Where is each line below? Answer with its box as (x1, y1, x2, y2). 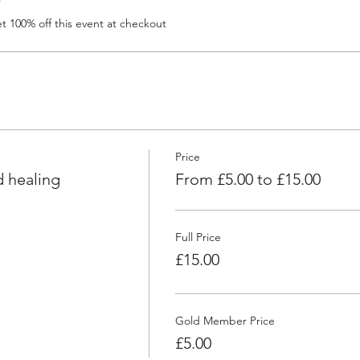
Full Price (174, 229, 221, 244)
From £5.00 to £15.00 (174, 169, 321, 189)
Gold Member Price (174, 313, 275, 328)
